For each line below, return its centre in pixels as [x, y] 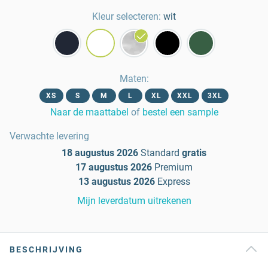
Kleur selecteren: [127, 16]
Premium [173, 167]
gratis [194, 153]
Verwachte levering [49, 136]
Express [173, 182]
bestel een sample [180, 112]
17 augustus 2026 [114, 167]
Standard [160, 153]
